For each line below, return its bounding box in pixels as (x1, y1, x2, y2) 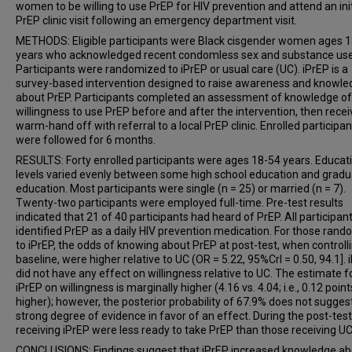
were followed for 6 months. (16, 134, 156, 146)
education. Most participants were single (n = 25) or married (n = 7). (16, 182, 346, 195)
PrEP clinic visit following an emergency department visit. (16, 14, 297, 27)
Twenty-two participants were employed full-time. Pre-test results (16, 196, 343, 209)
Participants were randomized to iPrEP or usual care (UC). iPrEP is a (16, 63, 348, 75)
